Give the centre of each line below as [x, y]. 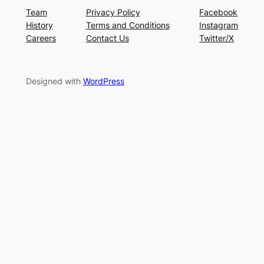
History [39, 25]
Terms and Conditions [128, 25]
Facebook [219, 12]
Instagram [219, 25]
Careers [41, 38]
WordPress [103, 81]
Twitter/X [217, 38]
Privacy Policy [113, 12]
